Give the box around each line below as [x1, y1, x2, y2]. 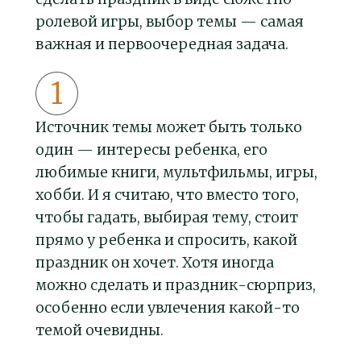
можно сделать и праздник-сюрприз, [35, 276, 316, 295]
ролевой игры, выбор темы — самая [35, 12, 304, 31]
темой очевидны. [35, 321, 164, 340]
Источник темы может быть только [35, 118, 302, 137]
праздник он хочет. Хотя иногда [35, 253, 274, 272]
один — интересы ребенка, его [35, 140, 268, 160]
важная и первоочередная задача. [35, 35, 288, 54]
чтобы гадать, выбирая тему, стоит [35, 208, 298, 227]
